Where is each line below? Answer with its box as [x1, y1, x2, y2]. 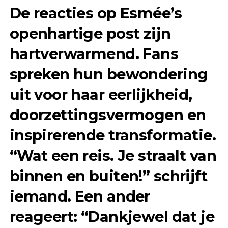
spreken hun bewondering [9, 65, 208, 83]
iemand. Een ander [9, 187, 150, 206]
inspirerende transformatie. [9, 126, 216, 145]
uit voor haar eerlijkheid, [9, 85, 192, 104]
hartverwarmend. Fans [9, 45, 179, 63]
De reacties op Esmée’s [9, 4, 182, 22]
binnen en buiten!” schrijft [9, 167, 208, 185]
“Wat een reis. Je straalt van [9, 147, 216, 165]
